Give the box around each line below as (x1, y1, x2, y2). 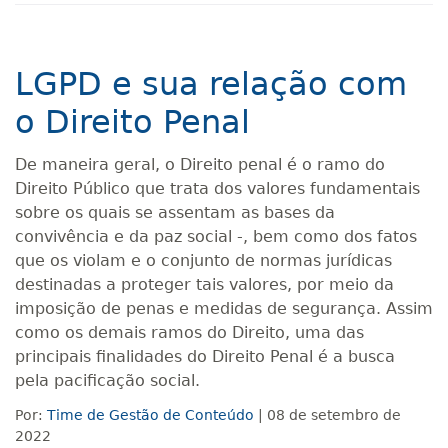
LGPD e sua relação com (15, 65, 407, 103)
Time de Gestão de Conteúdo (47, 407, 254, 423)
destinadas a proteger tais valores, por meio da (15, 275, 394, 294)
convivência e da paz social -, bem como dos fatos (15, 227, 417, 246)
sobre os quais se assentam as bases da (15, 203, 335, 222)
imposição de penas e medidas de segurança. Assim (15, 299, 433, 318)
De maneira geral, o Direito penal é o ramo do (15, 155, 385, 174)
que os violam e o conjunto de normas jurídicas (15, 251, 392, 270)
